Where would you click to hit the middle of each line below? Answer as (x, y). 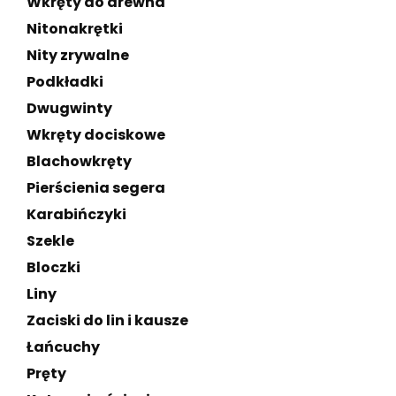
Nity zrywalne (78, 55)
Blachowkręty (79, 161)
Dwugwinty (69, 108)
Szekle (50, 241)
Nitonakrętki (75, 29)
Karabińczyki (76, 214)
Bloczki (53, 267)
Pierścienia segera (96, 188)
